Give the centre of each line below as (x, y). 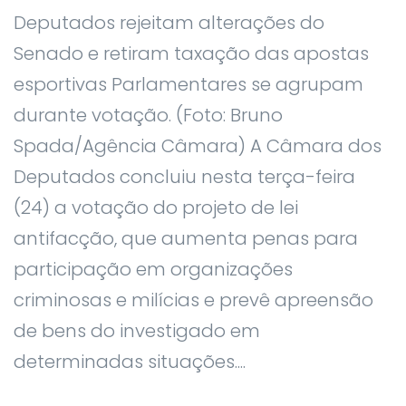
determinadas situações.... (130, 362)
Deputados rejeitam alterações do (169, 23)
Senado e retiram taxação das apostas (191, 53)
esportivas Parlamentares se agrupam (188, 84)
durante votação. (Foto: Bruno (148, 115)
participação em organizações (153, 269)
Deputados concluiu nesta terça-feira (184, 177)
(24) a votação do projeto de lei (156, 208)
